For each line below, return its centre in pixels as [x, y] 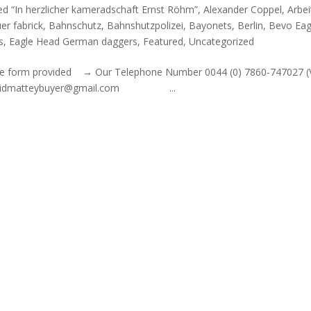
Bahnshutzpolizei [145, 25]
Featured [163, 41]
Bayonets [211, 25]
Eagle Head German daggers [74, 41]
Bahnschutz [75, 25]
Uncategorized [222, 41]
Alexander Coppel [243, 9]
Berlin [251, 25]
